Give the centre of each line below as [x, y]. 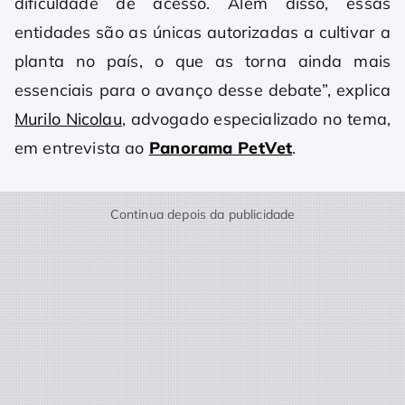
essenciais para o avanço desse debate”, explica [202, 90]
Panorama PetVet [221, 148]
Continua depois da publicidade [202, 215]
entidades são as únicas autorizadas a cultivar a [202, 33]
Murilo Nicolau [68, 119]
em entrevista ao [82, 148]
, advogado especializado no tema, [256, 119]
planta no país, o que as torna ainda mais [202, 61]
